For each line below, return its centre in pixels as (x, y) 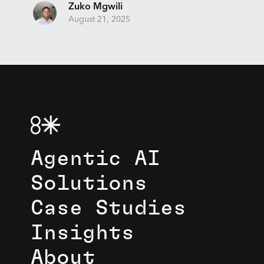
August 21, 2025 (99, 19)
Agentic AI (95, 159)
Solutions (89, 183)
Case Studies (108, 208)
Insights (82, 233)
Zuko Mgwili (95, 7)
